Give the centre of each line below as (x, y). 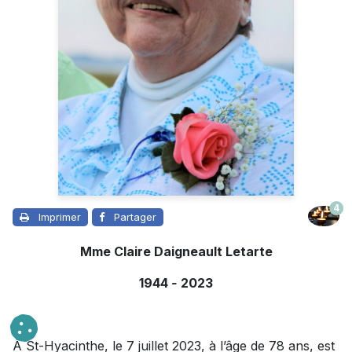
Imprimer (60, 217)
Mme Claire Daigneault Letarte (176, 252)
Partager (135, 217)
